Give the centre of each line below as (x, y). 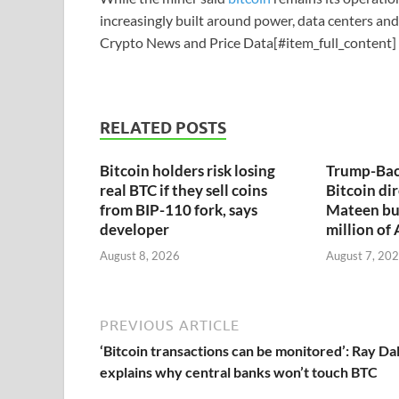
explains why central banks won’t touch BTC (239, 371)
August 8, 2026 (140, 255)
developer (134, 230)
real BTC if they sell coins (183, 191)
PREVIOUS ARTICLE (170, 325)
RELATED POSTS (163, 128)
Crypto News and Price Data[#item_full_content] (248, 43)
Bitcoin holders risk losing (187, 171)
